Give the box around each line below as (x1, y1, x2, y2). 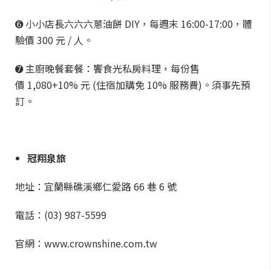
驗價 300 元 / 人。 (15, 33, 93, 47)
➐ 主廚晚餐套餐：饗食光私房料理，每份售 (15, 61, 200, 76)
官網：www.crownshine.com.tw (15, 236, 160, 250)
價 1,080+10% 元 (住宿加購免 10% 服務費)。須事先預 (15, 77, 250, 92)
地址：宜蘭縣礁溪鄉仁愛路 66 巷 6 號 (15, 179, 177, 194)
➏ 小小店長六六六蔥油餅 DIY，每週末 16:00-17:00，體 (15, 16, 252, 31)
